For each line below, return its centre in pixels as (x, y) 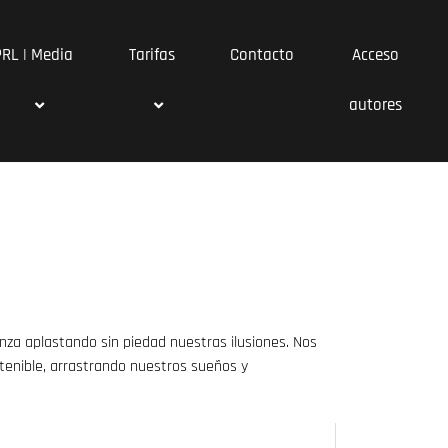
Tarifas (152, 55)
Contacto (261, 55)
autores (376, 105)
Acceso (376, 55)
